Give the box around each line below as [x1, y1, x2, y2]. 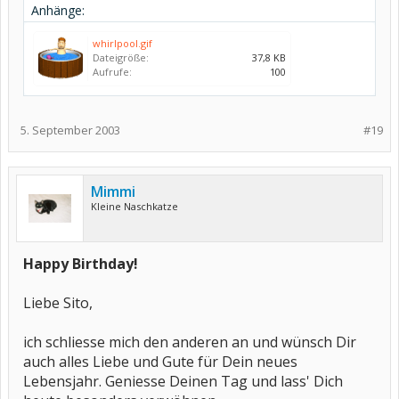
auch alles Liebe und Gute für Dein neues [23, 352, 297, 371]
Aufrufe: [93, 65, 132, 78]
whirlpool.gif [93, 37, 152, 50]
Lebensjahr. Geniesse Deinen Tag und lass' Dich [23, 371, 343, 391]
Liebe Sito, [23, 293, 93, 313]
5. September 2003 [20, 122, 120, 138]
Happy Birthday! [23, 254, 138, 273]
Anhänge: [31, 2, 85, 19]
